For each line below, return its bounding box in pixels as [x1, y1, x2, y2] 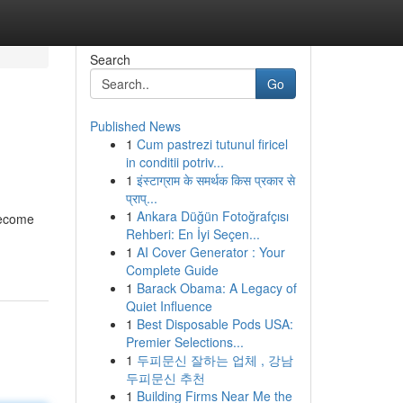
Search [89, 50, 130, 68]
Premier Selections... [125, 333, 244, 351]
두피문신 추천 [125, 369, 205, 387]
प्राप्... [125, 189, 157, 207]
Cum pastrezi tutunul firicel [136, 135, 288, 153]
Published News [89, 117, 181, 135]
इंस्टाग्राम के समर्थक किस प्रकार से [136, 171, 295, 189]
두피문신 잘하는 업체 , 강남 [136, 351, 293, 369]
